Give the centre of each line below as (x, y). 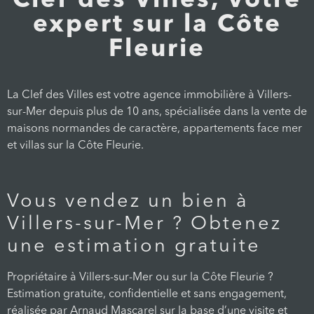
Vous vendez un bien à (128, 202)
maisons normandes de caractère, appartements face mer (155, 129)
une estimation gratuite (134, 247)
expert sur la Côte (157, 25)
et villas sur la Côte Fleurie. (75, 145)
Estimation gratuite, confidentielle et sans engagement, (147, 295)
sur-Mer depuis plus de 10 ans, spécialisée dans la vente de (157, 112)
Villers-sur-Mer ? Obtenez (144, 225)
